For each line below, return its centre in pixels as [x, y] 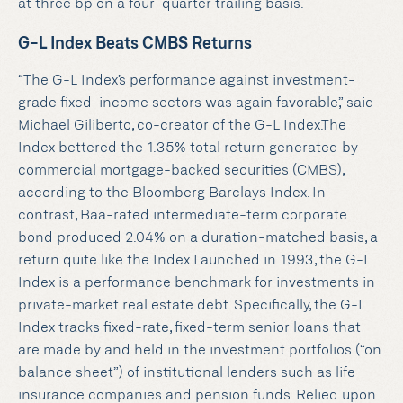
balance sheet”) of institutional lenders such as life [187, 373]
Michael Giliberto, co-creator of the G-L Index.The [182, 125]
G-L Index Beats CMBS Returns [135, 44]
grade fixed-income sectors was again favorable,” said [196, 103]
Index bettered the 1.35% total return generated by [188, 148]
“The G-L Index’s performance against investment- [187, 81]
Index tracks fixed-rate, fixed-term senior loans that [189, 328]
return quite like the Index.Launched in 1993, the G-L [194, 260]
